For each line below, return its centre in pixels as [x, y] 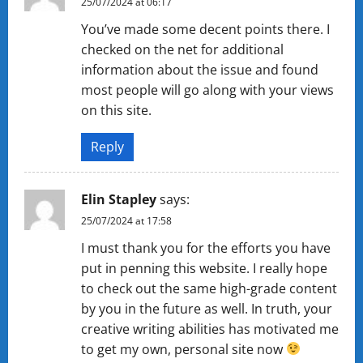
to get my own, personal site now [184, 349]
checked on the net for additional [182, 49]
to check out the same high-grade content [209, 288]
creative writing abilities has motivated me [210, 329]
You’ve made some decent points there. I [205, 29]
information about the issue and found [200, 69]
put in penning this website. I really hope [204, 268]
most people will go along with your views [207, 90]
